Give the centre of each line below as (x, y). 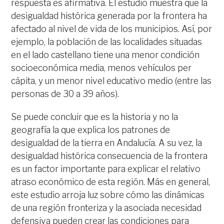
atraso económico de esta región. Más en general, (111, 181)
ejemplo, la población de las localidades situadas (107, 41)
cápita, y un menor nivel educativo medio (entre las (111, 80)
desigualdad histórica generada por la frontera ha (109, 15)
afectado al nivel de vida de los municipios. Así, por (112, 28)
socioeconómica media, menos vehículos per (101, 67)
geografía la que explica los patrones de (91, 129)
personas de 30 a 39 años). (65, 93)
